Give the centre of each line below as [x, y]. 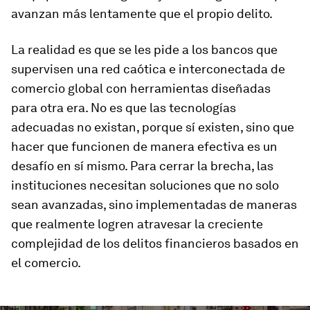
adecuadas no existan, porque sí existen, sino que [153, 127]
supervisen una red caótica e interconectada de [148, 69]
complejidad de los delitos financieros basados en [155, 243]
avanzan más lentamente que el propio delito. [142, 13]
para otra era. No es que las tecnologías [124, 108]
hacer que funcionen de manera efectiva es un [144, 146]
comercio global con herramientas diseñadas [141, 88]
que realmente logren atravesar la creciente [137, 224]
